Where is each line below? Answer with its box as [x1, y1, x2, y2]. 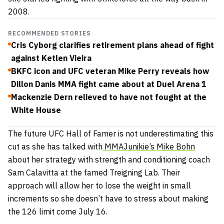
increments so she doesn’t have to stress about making [8, 193, 208, 204]
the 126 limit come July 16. [8, 206, 107, 217]
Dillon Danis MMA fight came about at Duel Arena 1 [11, 79, 206, 89]
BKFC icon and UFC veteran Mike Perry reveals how [11, 66, 209, 76]
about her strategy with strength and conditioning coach [8, 154, 210, 165]
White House [11, 105, 61, 115]
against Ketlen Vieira [11, 53, 91, 63]
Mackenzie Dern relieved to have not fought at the [11, 92, 206, 102]
